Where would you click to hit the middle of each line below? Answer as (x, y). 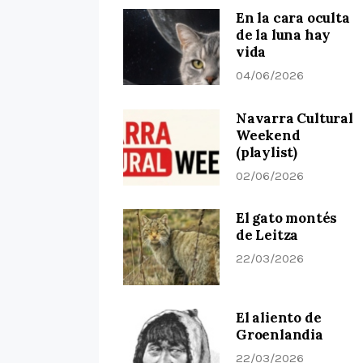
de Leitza (267, 235)
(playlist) (267, 152)
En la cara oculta (293, 18)
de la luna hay (284, 35)
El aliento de (279, 318)
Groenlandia (280, 335)
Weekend (268, 135)
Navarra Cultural (295, 118)
